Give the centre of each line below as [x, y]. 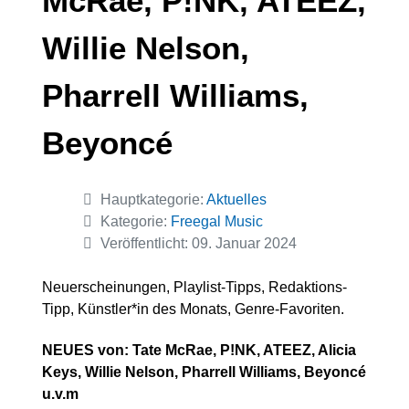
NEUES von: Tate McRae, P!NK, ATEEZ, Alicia [199, 351]
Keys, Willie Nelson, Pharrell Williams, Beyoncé [204, 372]
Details [64, 199]
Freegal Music [217, 222]
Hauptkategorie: [152, 200]
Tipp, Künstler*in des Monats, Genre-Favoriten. [193, 309]
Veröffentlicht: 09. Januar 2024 [199, 244]
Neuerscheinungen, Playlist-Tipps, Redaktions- [194, 288]
